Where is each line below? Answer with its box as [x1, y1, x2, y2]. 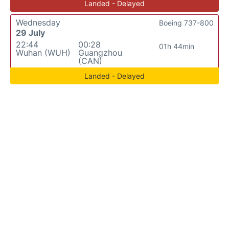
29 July [16, 28, 45, 38]
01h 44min [159, 42, 195, 51]
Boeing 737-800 [159, 18, 214, 28]
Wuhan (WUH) [16, 48, 71, 58]
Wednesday [16, 17, 60, 28]
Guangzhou [78, 48, 122, 58]
